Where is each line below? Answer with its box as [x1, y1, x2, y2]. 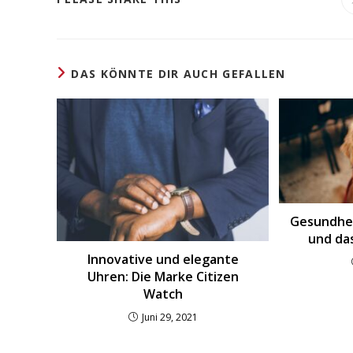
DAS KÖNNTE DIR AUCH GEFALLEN [71, 66, 286, 82]
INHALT [180, 22, 227, 38]
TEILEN [180, 54, 225, 69]
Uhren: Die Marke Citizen [87, 267, 239, 285]
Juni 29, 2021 [141, 310, 198, 324]
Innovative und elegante [87, 250, 239, 268]
